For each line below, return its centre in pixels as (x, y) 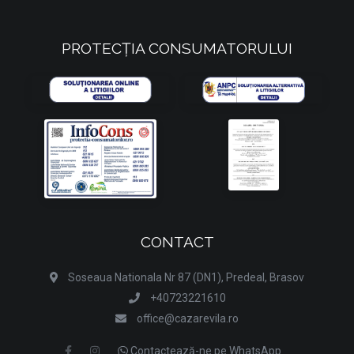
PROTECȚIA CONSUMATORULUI (177, 49)
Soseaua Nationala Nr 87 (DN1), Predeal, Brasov (186, 277)
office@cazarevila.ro (188, 318)
